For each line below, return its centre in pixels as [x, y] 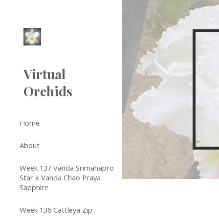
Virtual [44, 74]
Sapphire [34, 187]
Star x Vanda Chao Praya [60, 177]
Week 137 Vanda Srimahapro [67, 168]
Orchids [48, 91]
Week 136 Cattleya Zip [56, 210]
